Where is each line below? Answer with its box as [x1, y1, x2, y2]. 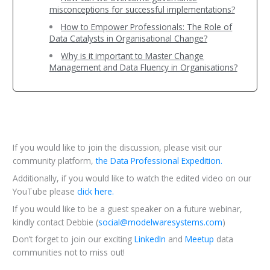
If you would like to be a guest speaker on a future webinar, [12, 202, 242, 215]
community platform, [12, 154, 93, 166]
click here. [77, 185, 114, 197]
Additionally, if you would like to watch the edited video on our [12, 172, 251, 184]
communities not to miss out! [12, 246, 125, 259]
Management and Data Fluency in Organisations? [49, 61, 237, 73]
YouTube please [12, 185, 77, 197]
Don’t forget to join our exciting [12, 233, 134, 245]
